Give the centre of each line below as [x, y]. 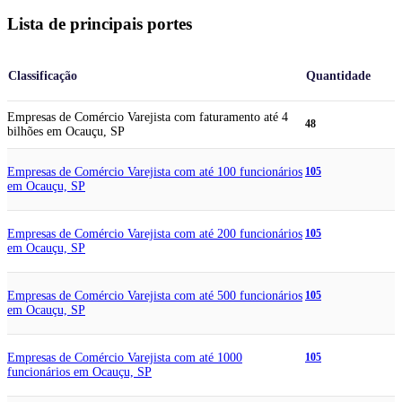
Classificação [43, 75]
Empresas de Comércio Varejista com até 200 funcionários [155, 234]
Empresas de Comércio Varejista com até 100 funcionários [155, 172]
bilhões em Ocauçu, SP [66, 132]
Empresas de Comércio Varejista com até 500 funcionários [155, 296]
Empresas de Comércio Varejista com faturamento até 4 [148, 118]
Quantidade [338, 75]
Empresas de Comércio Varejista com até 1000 [125, 358]
